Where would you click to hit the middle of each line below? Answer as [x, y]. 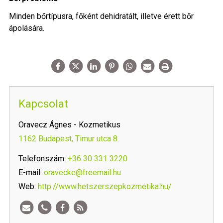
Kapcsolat [43, 104]
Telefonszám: [42, 158]
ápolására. [27, 28]
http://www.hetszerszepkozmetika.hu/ [105, 186]
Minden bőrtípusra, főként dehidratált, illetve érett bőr [101, 16]
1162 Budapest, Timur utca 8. [69, 138]
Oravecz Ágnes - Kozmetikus [69, 124]
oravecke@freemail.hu [82, 172]
